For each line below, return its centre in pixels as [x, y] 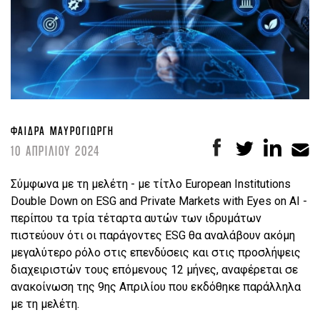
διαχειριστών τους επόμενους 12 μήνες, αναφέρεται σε [154, 270]
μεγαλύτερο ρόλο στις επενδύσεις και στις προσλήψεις [156, 253]
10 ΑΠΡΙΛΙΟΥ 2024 [55, 151]
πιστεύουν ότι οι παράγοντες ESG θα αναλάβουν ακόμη [153, 236]
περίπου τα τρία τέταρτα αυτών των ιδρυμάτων [136, 219]
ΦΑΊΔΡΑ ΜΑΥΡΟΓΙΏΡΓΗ [62, 131]
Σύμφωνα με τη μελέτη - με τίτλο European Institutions [151, 184]
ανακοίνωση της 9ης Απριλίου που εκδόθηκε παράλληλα [156, 287]
